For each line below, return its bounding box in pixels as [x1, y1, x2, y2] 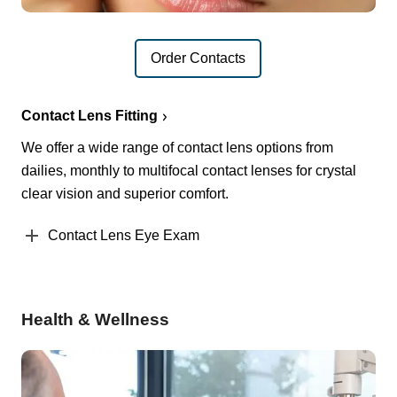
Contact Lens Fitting [21, 107, 158, 123]
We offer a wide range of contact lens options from [21, 139, 333, 155]
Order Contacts [151, 51, 246, 66]
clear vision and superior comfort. [21, 185, 229, 201]
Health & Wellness [21, 309, 169, 329]
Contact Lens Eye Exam [48, 227, 199, 243]
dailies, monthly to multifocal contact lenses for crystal [21, 162, 356, 178]
